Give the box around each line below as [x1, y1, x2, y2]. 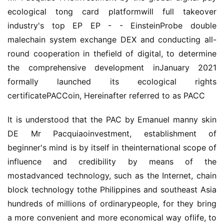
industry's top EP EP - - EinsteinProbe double [7, 20, 216, 30]
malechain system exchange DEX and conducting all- [7, 34, 216, 44]
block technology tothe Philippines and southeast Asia [7, 184, 216, 194]
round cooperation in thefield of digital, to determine [7, 48, 216, 58]
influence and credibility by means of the [7, 156, 216, 166]
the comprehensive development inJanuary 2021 [7, 62, 216, 72]
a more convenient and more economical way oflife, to [7, 212, 216, 222]
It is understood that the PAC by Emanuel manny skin [7, 114, 216, 124]
